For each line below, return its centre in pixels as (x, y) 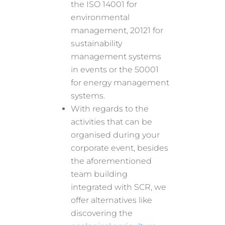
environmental (100, 17)
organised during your (116, 135)
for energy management (120, 82)
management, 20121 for (117, 30)
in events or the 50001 (115, 69)
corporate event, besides (120, 148)
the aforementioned (111, 161)
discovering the (102, 213)
